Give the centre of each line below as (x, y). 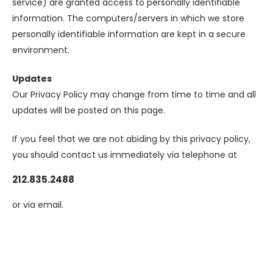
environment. (41, 50)
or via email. (38, 205)
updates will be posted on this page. (89, 110)
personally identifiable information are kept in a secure (129, 34)
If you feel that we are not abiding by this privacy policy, (131, 139)
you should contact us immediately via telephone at (126, 155)
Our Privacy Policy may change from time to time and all (134, 94)
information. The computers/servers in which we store (128, 18)
